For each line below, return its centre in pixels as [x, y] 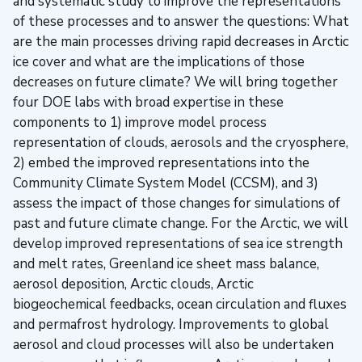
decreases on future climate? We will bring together [175, 82]
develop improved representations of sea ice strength [178, 243]
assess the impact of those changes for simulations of [177, 203]
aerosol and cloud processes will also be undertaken [173, 344]
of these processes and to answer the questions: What [181, 21]
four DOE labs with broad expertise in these [148, 102]
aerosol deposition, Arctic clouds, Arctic [133, 284]
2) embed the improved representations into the [161, 162]
